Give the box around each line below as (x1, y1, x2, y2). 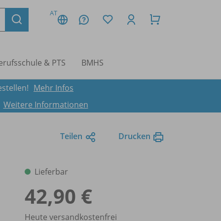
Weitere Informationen (3, 99, 88, 110)
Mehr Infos (34, 82, 74, 93)
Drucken (118, 131, 150, 142)
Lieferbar (35, 166, 68, 178)
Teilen (60, 131, 82, 142)
